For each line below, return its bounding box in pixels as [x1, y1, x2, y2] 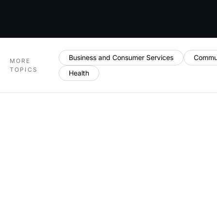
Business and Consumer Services [69, 53, 174, 62]
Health [69, 69, 90, 77]
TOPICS [10, 66, 38, 73]
